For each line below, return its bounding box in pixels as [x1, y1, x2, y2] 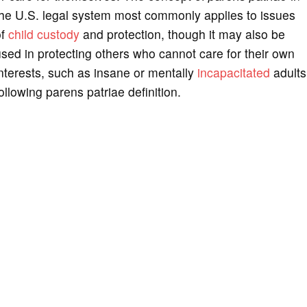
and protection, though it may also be [79, 25, 285, 42]
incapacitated [197, 63, 270, 81]
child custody [8, 25, 79, 42]
